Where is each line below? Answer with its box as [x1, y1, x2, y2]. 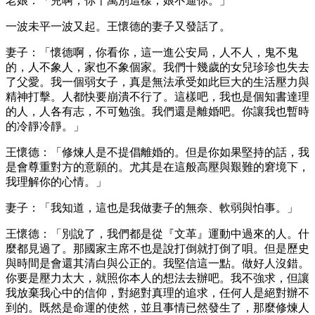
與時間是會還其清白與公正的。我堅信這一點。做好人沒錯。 [6, 257, 309, 269]
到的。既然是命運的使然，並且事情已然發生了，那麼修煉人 [6, 301, 309, 314]
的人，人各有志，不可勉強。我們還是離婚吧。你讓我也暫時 [6, 105, 309, 117]
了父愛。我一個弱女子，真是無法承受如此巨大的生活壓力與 [6, 75, 309, 88]
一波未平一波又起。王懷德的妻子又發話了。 [6, 20, 231, 32]
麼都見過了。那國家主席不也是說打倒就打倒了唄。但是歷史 [6, 242, 309, 255]
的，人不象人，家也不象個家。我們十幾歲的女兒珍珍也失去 [6, 60, 309, 73]
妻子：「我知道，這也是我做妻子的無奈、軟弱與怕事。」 [6, 201, 298, 214]
